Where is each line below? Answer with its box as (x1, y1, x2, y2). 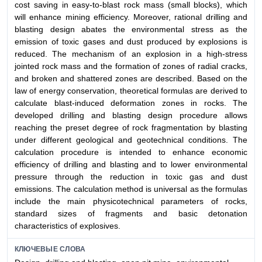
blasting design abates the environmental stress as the (15, 24, 247, 34)
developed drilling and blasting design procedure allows (15, 110, 247, 120)
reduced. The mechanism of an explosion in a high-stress (15, 49, 247, 58)
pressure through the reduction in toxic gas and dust (15, 171, 247, 181)
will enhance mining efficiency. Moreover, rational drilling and (15, 12, 247, 22)
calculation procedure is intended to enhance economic (15, 147, 247, 157)
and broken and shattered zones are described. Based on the (15, 73, 247, 83)
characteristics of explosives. (15, 220, 120, 230)
